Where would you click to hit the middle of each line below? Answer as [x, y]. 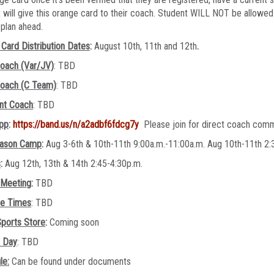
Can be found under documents [70, 261]
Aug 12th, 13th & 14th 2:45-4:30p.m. [74, 163]
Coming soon [74, 222]
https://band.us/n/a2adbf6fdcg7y [76, 124]
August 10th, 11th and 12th [146, 46]
